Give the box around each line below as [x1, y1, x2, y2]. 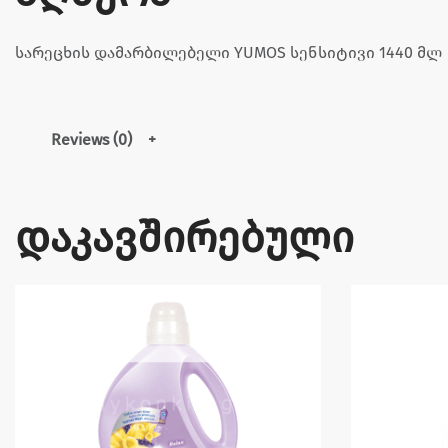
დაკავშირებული [15, 213, 354, 264]
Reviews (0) [51, 130, 132, 150]
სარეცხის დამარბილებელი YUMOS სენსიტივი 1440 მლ [15, 42, 442, 62]
